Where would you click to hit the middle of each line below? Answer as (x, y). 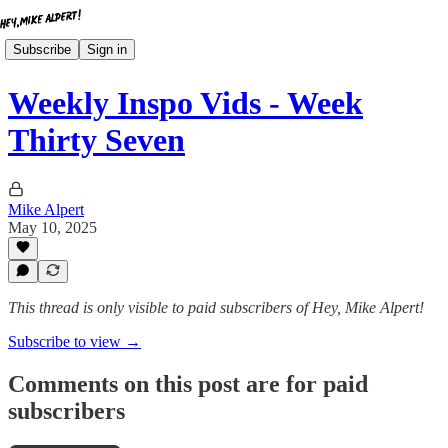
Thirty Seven (96, 140)
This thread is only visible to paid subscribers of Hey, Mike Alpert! (216, 307)
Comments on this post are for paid (188, 383)
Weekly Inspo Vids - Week (185, 103)
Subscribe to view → (74, 341)
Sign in (107, 49)
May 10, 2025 (52, 227)
